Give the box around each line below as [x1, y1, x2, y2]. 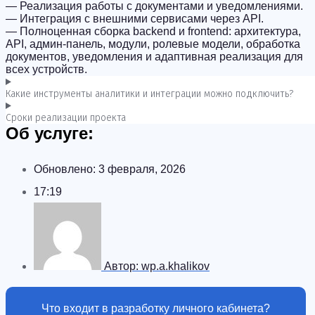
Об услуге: [6, 124, 94, 143]
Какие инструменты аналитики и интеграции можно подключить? [6, 88, 293, 100]
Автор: [104, 260, 141, 272]
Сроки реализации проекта [6, 112, 126, 124]
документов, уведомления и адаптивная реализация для [6, 51, 303, 63]
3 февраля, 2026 [98, 163, 186, 175]
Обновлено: [34, 163, 98, 175]
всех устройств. [6, 63, 87, 75]
